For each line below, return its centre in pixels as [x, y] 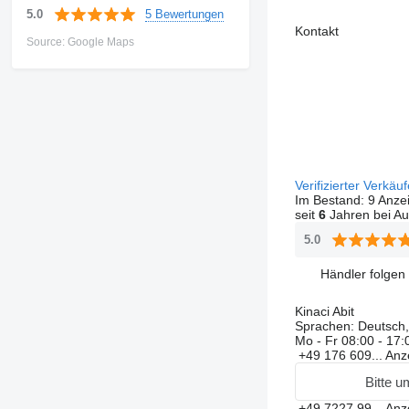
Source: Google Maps [80, 42]
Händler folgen [362, 273]
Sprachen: [324, 326]
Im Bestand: [331, 200]
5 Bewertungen [184, 14]
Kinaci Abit [324, 311]
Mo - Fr [318, 341]
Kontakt [316, 31]
